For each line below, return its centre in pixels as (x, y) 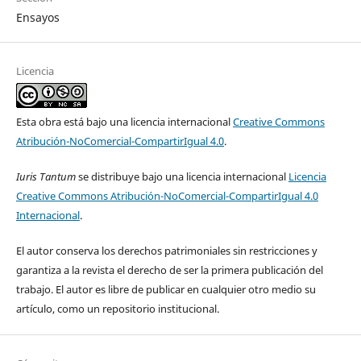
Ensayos (37, 17)
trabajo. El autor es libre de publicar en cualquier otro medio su (166, 289)
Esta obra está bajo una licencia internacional (124, 121)
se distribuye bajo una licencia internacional (182, 176)
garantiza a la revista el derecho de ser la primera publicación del (169, 270)
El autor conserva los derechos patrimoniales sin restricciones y (166, 250)
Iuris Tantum (46, 176)
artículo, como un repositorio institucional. (118, 308)
